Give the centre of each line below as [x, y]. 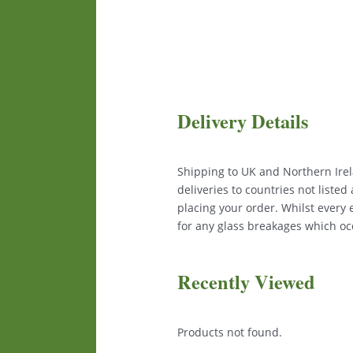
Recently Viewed [247, 282]
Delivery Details [243, 121]
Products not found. [230, 333]
